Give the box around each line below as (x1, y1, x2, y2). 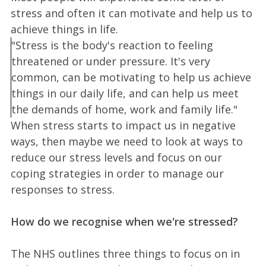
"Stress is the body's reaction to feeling (11, 38, 213, 52)
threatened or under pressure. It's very (11, 54, 210, 68)
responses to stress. (10, 182, 115, 197)
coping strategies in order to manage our (10, 166, 224, 180)
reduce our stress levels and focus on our (10, 150, 222, 164)
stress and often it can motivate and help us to (10, 6, 252, 20)
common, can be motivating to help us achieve (11, 70, 251, 84)
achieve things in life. (10, 22, 118, 36)
